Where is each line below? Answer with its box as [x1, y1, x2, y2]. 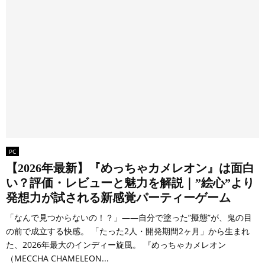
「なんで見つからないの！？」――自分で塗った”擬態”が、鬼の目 [6, 211, 252, 223]
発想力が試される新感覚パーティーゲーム [6, 190, 231, 204]
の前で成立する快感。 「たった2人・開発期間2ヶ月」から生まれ [6, 225, 250, 237]
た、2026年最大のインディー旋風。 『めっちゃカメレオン [6, 238, 226, 250]
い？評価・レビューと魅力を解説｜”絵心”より [6, 176, 254, 189]
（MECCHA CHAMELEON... [6, 252, 109, 264]
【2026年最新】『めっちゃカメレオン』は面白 [6, 161, 254, 174]
